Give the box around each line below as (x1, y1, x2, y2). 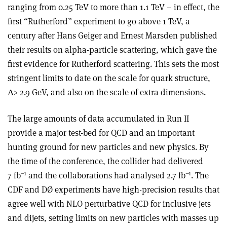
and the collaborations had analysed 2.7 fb (26, 170, 185, 181)
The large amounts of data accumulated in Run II (8, 113, 189, 125)
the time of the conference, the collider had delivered (8, 156, 203, 167)
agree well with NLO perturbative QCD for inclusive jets (8, 198, 211, 210)
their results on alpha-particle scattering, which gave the (8, 44, 217, 56)
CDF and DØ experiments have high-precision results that (8, 184, 219, 196)
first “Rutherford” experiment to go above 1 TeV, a (8, 16, 190, 27)
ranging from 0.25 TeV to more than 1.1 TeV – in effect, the (8, 2, 219, 13)
